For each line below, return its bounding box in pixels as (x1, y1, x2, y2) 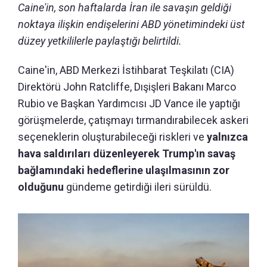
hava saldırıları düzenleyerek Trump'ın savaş (18, 147, 235, 160)
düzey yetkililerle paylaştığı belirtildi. (18, 35, 182, 48)
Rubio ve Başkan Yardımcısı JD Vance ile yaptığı (18, 97, 240, 110)
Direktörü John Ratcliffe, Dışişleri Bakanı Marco (18, 80, 236, 94)
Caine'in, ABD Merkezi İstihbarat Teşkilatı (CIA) (18, 64, 234, 77)
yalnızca (207, 131, 248, 144)
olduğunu (18, 181, 66, 194)
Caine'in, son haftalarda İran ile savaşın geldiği (18, 1, 231, 14)
